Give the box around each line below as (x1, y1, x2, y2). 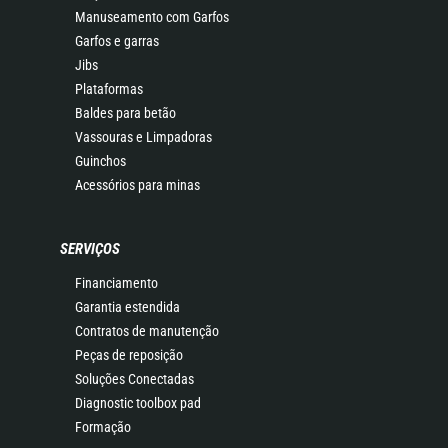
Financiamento (75, 275, 158, 292)
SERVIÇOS (60, 240, 120, 259)
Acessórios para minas (75, 177, 200, 194)
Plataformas (75, 81, 143, 98)
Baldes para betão (75, 105, 176, 122)
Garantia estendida (75, 299, 180, 316)
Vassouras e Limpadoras (75, 129, 212, 146)
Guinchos (75, 153, 126, 170)
